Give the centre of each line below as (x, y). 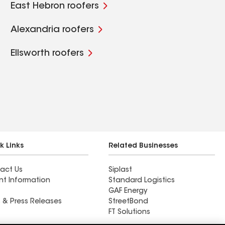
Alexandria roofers (52, 30)
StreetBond (128, 202)
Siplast (120, 170)
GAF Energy (128, 191)
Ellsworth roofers (47, 54)
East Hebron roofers (55, 7)
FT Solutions (129, 212)
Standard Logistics (142, 181)
